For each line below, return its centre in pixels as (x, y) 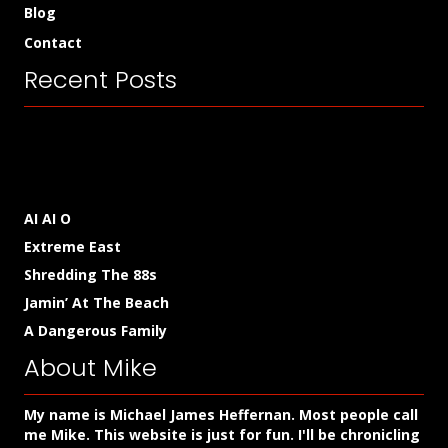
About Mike (90, 367)
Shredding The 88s (90, 274)
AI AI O (47, 218)
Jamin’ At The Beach (96, 302)
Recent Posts (100, 79)
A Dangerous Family (95, 330)
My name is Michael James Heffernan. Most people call (221, 414)
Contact (53, 42)
